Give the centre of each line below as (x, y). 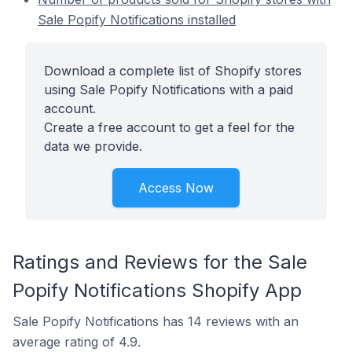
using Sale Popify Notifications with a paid (169, 90)
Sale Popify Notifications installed (137, 20)
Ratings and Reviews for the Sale (160, 262)
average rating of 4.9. (77, 342)
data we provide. (93, 146)
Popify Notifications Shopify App (157, 290)
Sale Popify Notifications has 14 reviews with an (156, 321)
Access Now (176, 188)
